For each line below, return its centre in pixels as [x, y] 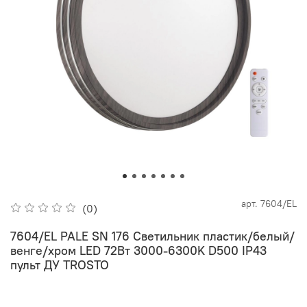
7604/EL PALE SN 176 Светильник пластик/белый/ [152, 236]
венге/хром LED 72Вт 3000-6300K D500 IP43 [138, 250]
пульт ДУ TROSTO [60, 265]
